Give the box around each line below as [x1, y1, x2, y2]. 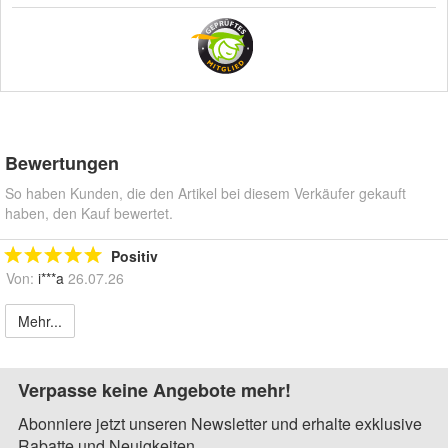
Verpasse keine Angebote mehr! [18, 376, 291, 403]
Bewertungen [5, 149, 119, 176]
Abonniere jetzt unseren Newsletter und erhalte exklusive [18, 411, 422, 435]
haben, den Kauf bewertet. [5, 202, 173, 223]
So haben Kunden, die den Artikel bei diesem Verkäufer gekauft [5, 182, 406, 203]
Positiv [111, 245, 158, 266]
